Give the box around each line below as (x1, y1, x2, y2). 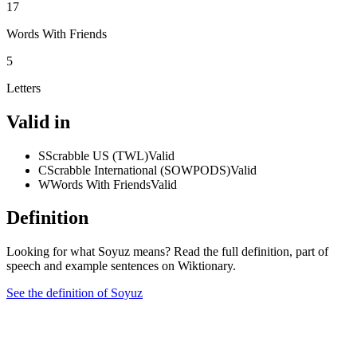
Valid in (6, 111, 70, 132)
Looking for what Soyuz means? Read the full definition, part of (6, 245, 328, 259)
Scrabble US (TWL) (45, 148, 148, 163)
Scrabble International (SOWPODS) (47, 163, 230, 177)
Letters (6, 80, 41, 95)
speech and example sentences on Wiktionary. (6, 259, 236, 273)
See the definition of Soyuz (6, 286, 143, 300)
